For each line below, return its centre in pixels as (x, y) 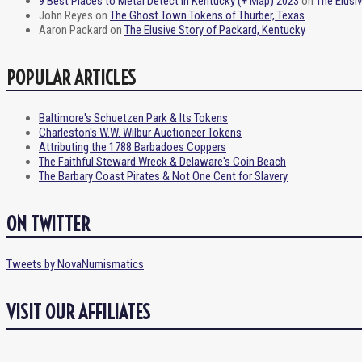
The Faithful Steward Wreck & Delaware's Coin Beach (162, 161)
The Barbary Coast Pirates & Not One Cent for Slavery (163, 176)
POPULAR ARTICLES (71, 77)
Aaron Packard (73, 29)
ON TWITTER (48, 223)
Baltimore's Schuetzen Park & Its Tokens (133, 118)
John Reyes (66, 15)
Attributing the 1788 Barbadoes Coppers (133, 147)
